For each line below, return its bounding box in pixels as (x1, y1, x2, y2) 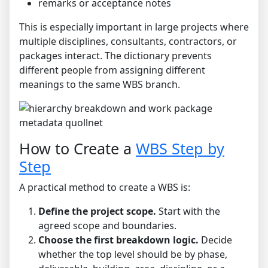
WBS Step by (136, 138, 224, 159)
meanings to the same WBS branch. (19, 78, 180, 92)
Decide (199, 233, 232, 247)
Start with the (156, 205, 220, 218)
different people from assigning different (19, 63, 205, 77)
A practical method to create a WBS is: (19, 181, 190, 194)
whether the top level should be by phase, (38, 248, 227, 261)
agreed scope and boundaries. (38, 219, 176, 233)
